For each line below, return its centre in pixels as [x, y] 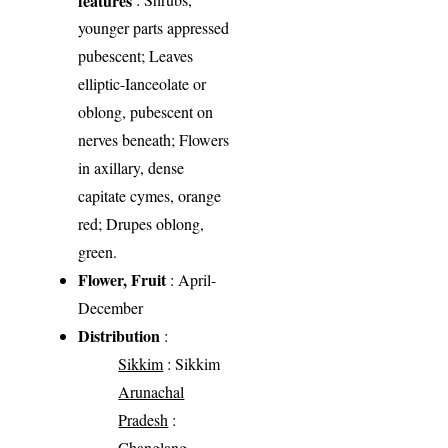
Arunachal [151, 392]
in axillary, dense [131, 168]
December [111, 308]
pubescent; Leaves [136, 56]
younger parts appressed [154, 28]
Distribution [119, 336]
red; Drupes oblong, [141, 224]
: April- [191, 280]
